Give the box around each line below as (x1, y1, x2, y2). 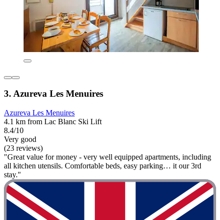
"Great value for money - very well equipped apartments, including (4, 153, 211, 162)
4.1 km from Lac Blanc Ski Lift (4, 117, 102, 126)
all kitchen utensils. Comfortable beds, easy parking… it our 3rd (4, 162, 201, 170)
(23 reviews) (4, 144, 43, 153)
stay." (4, 170, 21, 179)
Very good (4, 135, 36, 144)
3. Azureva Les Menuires (4, 88, 103, 99)
